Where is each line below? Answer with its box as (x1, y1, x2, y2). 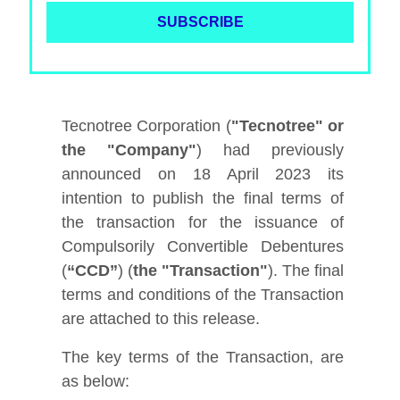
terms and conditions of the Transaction (62, 285, 345, 304)
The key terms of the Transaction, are (62, 347, 345, 366)
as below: (62, 371, 130, 390)
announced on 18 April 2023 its (62, 164, 345, 183)
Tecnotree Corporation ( (62, 116, 231, 135)
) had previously (196, 140, 345, 159)
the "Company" (62, 140, 197, 159)
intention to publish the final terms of (62, 188, 345, 207)
